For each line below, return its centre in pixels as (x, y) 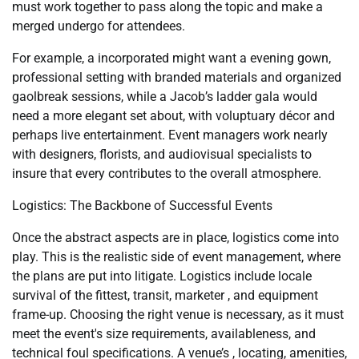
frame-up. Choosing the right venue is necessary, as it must (178, 315)
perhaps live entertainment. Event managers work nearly (170, 135)
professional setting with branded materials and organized (177, 77)
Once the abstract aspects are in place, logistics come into (175, 238)
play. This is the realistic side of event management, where (176, 257)
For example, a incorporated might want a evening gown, (171, 58)
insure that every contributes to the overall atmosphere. (167, 173)
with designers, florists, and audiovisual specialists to (162, 154)
